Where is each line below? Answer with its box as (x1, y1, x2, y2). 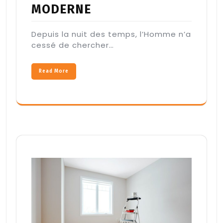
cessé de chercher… (31, 40, 114, 51)
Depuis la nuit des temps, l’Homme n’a (31, 29, 191, 40)
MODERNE (31, 2, 91, 17)
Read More (39, 68, 69, 75)
